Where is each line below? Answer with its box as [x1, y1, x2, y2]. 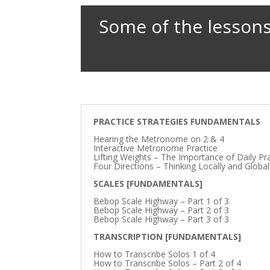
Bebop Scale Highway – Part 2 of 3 [93, 204, 230, 216]
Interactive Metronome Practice [93, 142, 218, 154]
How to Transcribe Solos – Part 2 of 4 [93, 257, 242, 269]
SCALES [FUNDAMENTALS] [93, 177, 203, 189]
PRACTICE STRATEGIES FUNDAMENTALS [93, 115, 261, 127]
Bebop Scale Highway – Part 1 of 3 [93, 195, 230, 207]
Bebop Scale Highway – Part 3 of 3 [93, 213, 230, 225]
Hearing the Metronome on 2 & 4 [93, 133, 225, 145]
